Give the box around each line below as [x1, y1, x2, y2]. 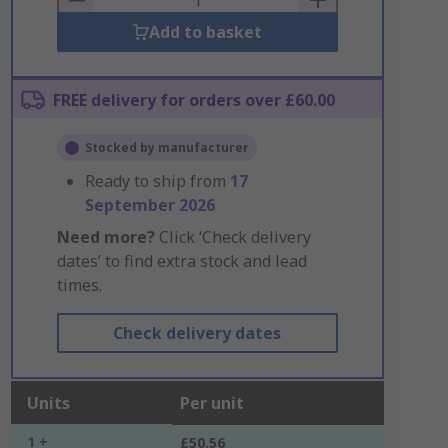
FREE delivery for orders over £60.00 [52, 89, 335, 111]
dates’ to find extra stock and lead [56, 250, 307, 272]
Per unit [179, 392, 244, 414]
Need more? [56, 226, 155, 248]
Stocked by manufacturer [84, 139, 249, 156]
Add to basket [148, 21, 262, 43]
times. [56, 274, 102, 296]
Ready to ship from [84, 170, 230, 192]
